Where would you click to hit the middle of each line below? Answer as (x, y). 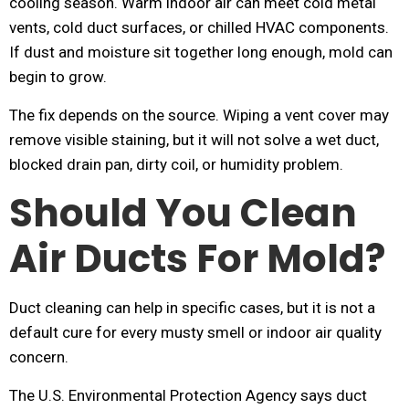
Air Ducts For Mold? (197, 259)
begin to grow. (58, 77)
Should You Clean (183, 213)
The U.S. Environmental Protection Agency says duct (188, 395)
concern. (39, 357)
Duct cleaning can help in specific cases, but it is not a (192, 308)
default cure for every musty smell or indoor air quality (195, 332)
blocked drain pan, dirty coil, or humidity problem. (176, 164)
